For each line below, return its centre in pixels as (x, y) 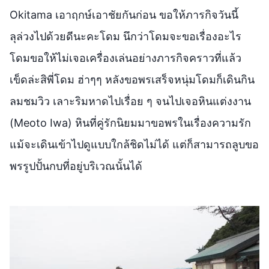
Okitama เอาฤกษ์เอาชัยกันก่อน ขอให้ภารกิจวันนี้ (124, 14)
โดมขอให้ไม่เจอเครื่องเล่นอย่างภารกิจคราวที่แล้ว (125, 58)
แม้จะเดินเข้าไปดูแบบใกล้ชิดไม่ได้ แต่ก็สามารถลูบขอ (134, 144)
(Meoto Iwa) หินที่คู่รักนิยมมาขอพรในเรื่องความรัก (130, 122)
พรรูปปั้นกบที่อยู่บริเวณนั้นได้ (76, 166)
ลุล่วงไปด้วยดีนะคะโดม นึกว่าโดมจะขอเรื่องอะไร (125, 36)
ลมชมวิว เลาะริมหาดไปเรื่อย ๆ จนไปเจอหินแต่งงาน (130, 101)
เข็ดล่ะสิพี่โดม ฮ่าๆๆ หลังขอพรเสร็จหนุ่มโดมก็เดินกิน (132, 79)
